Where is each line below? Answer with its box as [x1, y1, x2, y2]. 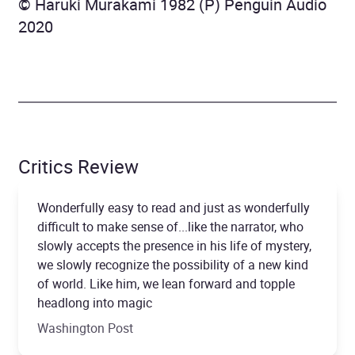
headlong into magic [37, 293, 152, 311]
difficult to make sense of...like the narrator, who [37, 217, 303, 235]
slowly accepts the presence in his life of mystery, [37, 236, 311, 254]
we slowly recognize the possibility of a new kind [37, 255, 308, 273]
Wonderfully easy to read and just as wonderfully [37, 198, 310, 216]
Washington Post [37, 319, 133, 337]
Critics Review [18, 153, 139, 179]
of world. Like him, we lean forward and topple [37, 274, 295, 292]
